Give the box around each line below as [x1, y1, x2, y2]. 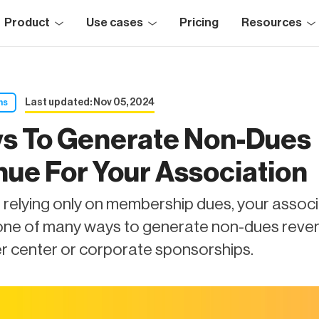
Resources [241, 17, 302, 28]
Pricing [179, 17, 219, 28]
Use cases [85, 17, 143, 28]
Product [4, 17, 50, 28]
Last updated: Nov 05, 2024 [25, 98, 155, 108]
